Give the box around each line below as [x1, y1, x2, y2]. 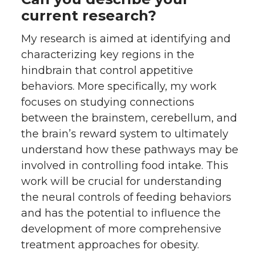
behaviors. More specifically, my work [21, 79, 217, 93]
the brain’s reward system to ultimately [21, 127, 228, 140]
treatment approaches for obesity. [21, 238, 199, 251]
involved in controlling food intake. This [21, 159, 228, 172]
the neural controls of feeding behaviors [21, 190, 231, 204]
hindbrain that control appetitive [21, 63, 193, 77]
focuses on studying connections [21, 95, 194, 109]
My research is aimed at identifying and [21, 32, 231, 45]
